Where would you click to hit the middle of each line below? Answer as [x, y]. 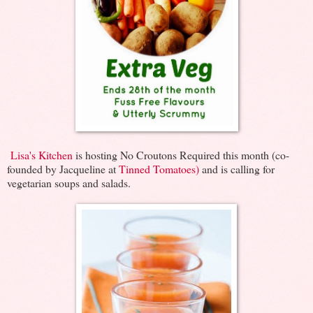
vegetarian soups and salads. [69, 182]
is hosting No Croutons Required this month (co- [181, 154]
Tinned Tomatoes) [159, 168]
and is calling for [237, 168]
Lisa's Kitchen [42, 154]
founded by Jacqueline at [63, 168]
